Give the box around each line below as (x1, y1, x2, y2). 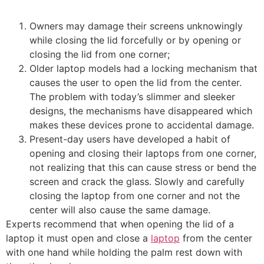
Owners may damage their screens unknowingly (29, 20, 243, 32)
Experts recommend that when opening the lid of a (6, 218, 234, 230)
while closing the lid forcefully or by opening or (29, 34, 241, 47)
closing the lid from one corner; (29, 48, 170, 61)
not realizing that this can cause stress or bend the (29, 161, 256, 174)
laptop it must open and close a (6, 232, 151, 245)
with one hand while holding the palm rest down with (6, 246, 242, 259)
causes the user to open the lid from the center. (29, 77, 242, 89)
